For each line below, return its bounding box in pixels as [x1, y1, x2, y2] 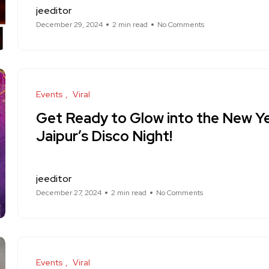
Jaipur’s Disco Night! [36, 127, 172, 145]
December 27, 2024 [36, 188, 101, 198]
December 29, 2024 [36, 20, 103, 29]
